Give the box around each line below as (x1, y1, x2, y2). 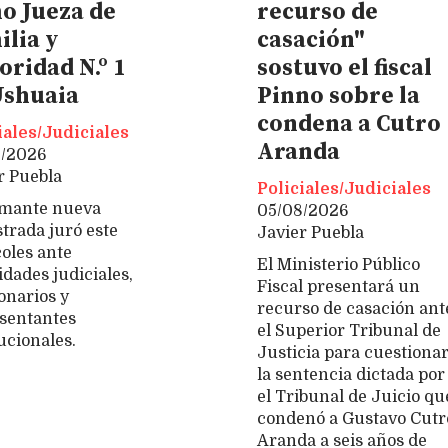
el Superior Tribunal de (257, 321, 441, 340)
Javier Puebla (257, 224, 364, 243)
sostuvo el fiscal (257, 53, 432, 83)
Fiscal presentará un (257, 277, 420, 296)
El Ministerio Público (257, 255, 420, 274)
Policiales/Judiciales (257, 180, 431, 199)
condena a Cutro (257, 109, 441, 139)
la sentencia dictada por (257, 365, 445, 384)
